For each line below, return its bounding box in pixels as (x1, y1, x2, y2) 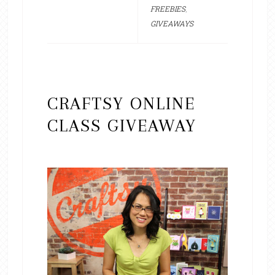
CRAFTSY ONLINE (47, 93, 195, 114)
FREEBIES (150, 4, 185, 14)
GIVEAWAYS (150, 18, 193, 28)
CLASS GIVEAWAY (47, 115, 196, 136)
